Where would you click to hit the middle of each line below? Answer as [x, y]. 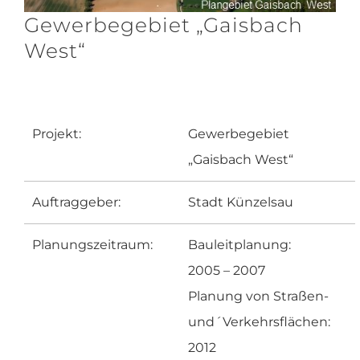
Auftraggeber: [76, 202]
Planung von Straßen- [258, 297]
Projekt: [57, 134]
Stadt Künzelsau [241, 202]
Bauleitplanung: [239, 245]
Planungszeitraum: [92, 245]
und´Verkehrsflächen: [259, 322]
